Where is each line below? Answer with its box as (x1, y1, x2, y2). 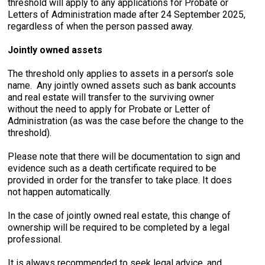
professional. (8, 234, 65, 245)
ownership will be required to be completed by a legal (8, 222, 230, 233)
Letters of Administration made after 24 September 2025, (8, 9, 246, 20)
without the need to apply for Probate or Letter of (8, 104, 211, 115)
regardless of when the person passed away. (8, 21, 194, 32)
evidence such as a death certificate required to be (8, 163, 217, 174)
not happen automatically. (8, 186, 112, 198)
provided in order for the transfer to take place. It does (8, 174, 232, 186)
